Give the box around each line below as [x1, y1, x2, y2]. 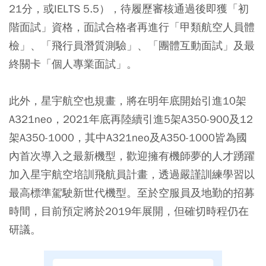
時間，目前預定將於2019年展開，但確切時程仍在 [9, 204, 249, 218]
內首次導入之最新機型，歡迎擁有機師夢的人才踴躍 [9, 149, 255, 163]
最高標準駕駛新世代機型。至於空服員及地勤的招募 [9, 186, 255, 200]
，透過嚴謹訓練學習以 [148, 167, 255, 182]
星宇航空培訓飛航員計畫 [30, 167, 148, 182]
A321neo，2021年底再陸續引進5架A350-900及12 [9, 112, 253, 126]
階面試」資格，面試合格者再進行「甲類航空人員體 [9, 20, 255, 34]
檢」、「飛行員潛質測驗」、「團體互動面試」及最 [9, 39, 255, 53]
